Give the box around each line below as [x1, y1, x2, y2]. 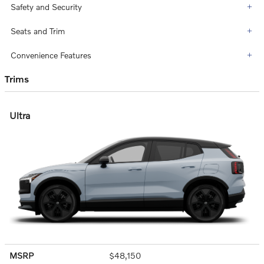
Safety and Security [11, 2, 82, 12]
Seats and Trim [11, 26, 65, 37]
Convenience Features [11, 50, 91, 61]
